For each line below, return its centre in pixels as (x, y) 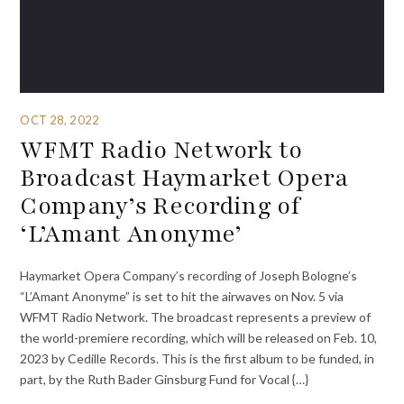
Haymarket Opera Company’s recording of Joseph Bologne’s (189, 276)
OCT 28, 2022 (60, 119)
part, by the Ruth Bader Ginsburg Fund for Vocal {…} (165, 380)
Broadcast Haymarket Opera (184, 177)
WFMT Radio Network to (161, 149)
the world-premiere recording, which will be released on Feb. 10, (199, 338)
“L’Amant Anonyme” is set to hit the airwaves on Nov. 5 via (182, 297)
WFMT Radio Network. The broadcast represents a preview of (196, 317)
